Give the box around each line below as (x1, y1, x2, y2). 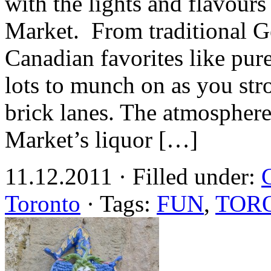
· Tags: (80, 190, 157, 217)
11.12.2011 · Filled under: (5, 163, 261, 189)
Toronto (5, 190, 80, 217)
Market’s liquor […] (5, 126, 198, 152)
